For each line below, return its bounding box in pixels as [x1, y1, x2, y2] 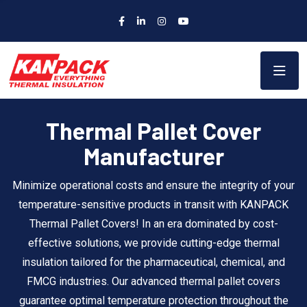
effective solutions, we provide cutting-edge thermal [27, 236, 280, 249]
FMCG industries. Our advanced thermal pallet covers [27, 274, 280, 288]
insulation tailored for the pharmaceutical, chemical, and [22, 255, 285, 269]
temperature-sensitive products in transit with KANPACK [19, 197, 288, 211]
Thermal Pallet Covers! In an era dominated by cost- [29, 217, 278, 230]
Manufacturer [83, 141, 224, 170]
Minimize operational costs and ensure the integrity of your [12, 178, 295, 192]
